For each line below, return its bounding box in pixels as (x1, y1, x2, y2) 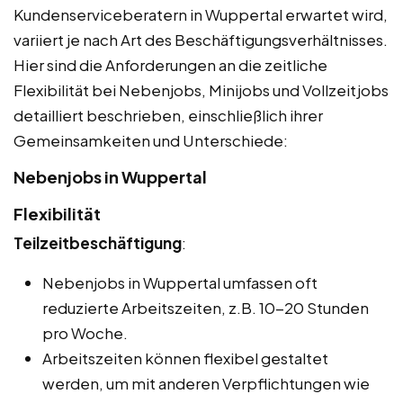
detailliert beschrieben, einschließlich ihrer (13, 105, 323, 126)
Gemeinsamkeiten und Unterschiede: (13, 130, 288, 151)
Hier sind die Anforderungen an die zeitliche (13, 55, 327, 76)
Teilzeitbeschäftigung (13, 233, 182, 254)
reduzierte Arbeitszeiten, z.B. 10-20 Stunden (42, 298, 369, 318)
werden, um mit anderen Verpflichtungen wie (42, 373, 370, 394)
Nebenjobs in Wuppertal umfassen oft (42, 273, 318, 293)
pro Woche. (42, 323, 128, 344)
